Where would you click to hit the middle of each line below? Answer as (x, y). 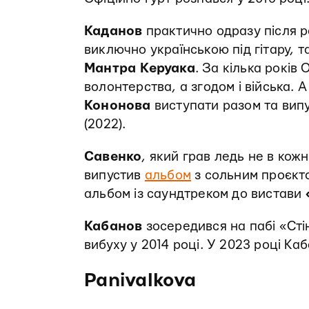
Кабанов (113, 226)
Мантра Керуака (140, 68)
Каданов (113, 31)
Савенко (113, 157)
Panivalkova (140, 280)
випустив (114, 175)
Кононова (118, 106)
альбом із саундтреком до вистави (195, 194)
